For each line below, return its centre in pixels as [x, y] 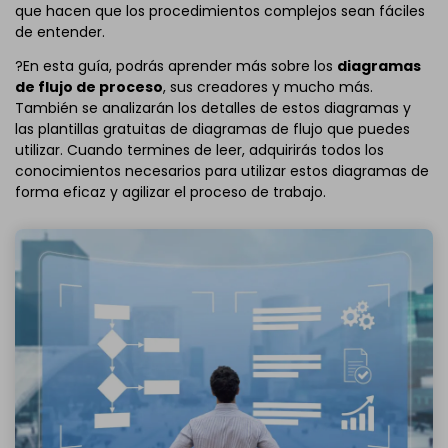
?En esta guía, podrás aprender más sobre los [176, 66]
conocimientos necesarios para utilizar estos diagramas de [222, 171]
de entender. [60, 32]
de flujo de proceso [89, 87]
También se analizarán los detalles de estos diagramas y [213, 108]
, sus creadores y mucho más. [268, 87]
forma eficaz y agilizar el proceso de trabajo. [170, 192]
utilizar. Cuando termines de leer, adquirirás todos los [199, 150]
